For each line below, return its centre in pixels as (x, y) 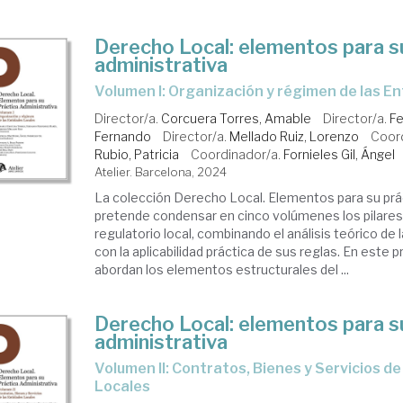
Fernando (123, 136)
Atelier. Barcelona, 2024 (161, 172)
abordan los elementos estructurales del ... (222, 269)
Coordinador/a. (237, 154)
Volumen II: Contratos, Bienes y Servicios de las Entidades (100, 368)
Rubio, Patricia (137, 154)
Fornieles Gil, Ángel (340, 154)
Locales (123, 386)
